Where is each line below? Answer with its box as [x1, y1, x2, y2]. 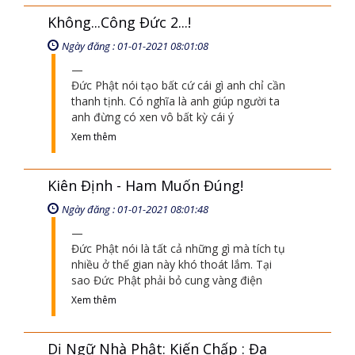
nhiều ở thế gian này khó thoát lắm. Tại [71, 257, 272, 272]
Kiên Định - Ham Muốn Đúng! [48, 176, 243, 195]
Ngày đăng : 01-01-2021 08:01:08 [62, 39, 208, 53]
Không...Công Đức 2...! [48, 13, 191, 32]
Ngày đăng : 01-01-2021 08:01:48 [62, 202, 208, 216]
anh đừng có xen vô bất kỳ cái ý [71, 109, 234, 124]
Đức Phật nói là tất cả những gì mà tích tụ [71, 241, 285, 256]
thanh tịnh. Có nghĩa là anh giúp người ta [71, 94, 280, 109]
